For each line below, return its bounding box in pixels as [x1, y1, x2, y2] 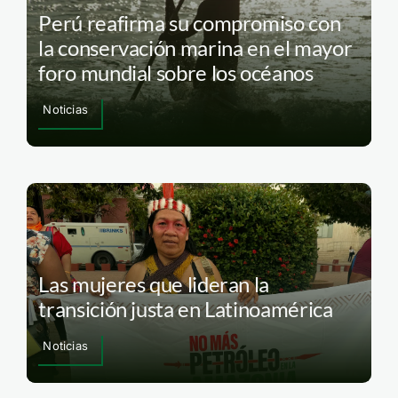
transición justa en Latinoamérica [38, 295, 338, 322]
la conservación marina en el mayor [38, 35, 353, 61]
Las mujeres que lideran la [38, 270, 270, 297]
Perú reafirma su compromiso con [38, 10, 341, 36]
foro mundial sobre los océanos [38, 60, 314, 86]
